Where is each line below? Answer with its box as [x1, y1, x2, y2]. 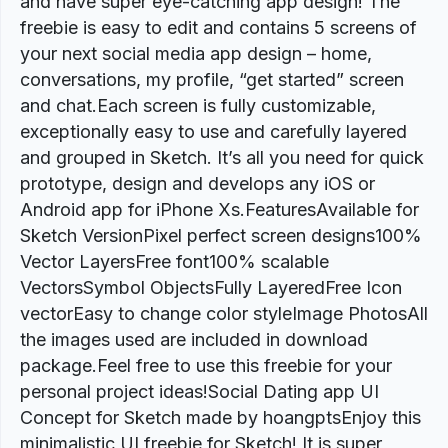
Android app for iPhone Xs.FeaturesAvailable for [20, 199, 419, 220]
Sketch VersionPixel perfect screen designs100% [20, 225, 422, 246]
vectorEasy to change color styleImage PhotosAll [20, 303, 428, 324]
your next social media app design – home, [20, 43, 372, 64]
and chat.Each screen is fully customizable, [20, 95, 376, 116]
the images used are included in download [20, 329, 368, 350]
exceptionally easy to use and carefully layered [20, 121, 407, 142]
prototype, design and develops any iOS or [20, 173, 375, 194]
